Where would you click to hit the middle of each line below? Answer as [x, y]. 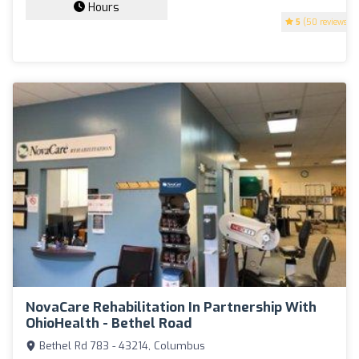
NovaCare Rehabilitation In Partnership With [171, 308]
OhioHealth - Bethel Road [109, 324]
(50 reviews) [325, 22]
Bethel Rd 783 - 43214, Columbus [121, 346]
